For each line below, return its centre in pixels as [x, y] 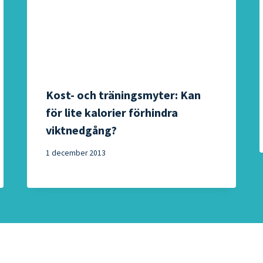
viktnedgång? [82, 130]
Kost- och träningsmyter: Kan [124, 95]
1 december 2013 [76, 153]
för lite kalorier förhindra [112, 112]
